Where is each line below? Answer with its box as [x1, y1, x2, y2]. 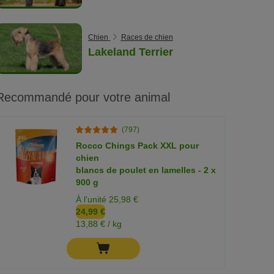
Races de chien [120, 32, 173, 42]
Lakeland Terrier [88, 45, 174, 58]
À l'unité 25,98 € [76, 194, 139, 204]
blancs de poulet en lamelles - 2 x [76, 165, 217, 175]
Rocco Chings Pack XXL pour [76, 140, 199, 150]
